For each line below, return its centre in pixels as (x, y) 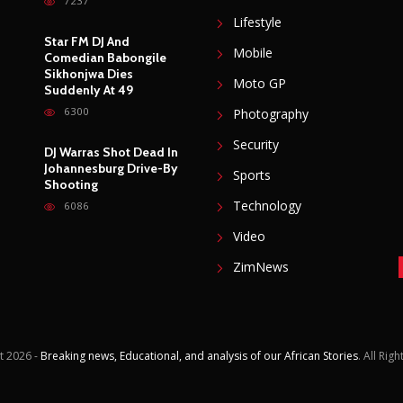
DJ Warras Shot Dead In (111, 186)
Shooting (71, 218)
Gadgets (257, 25)
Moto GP (260, 117)
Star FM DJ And (87, 75)
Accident (69, 13)
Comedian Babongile (105, 91)
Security (256, 178)
